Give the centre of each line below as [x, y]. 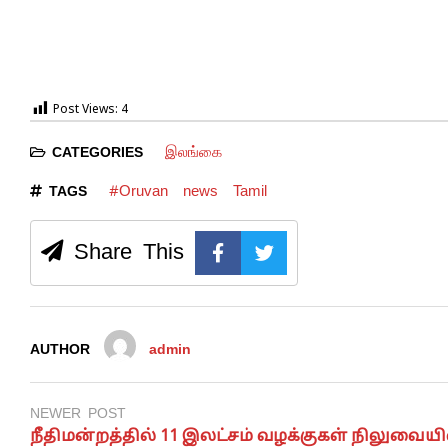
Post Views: [85, 110]
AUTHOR [60, 349]
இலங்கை [193, 151]
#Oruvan [138, 190]
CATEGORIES [97, 152]
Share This [123, 251]
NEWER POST [78, 413]
